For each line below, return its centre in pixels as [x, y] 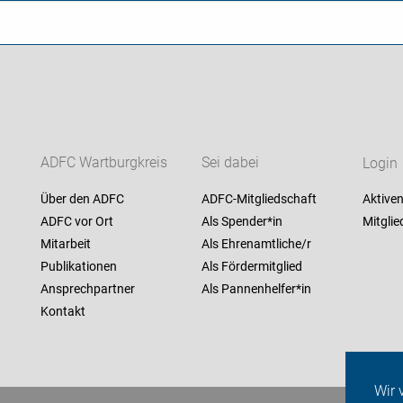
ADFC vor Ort [76, 222]
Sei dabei [230, 163]
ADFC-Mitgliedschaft [259, 199]
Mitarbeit [65, 244]
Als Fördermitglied [251, 267]
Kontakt [63, 312]
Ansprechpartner [87, 289]
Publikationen [78, 267]
